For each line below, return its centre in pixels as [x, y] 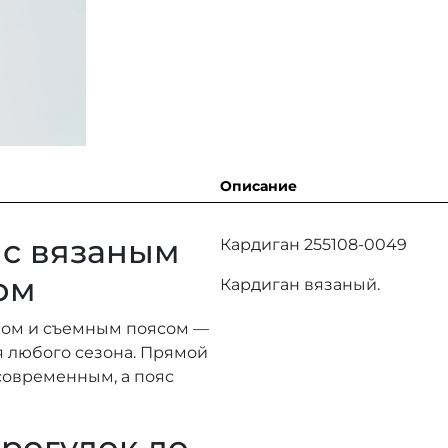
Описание [258, 185]
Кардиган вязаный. [300, 284]
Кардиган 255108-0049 [313, 244]
